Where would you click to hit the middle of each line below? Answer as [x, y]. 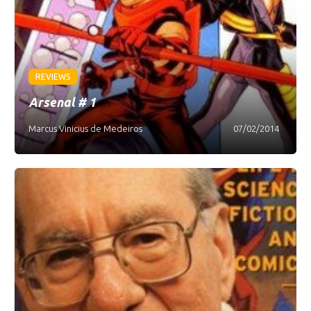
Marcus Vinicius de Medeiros [86, 128]
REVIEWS [53, 77]
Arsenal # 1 [62, 102]
